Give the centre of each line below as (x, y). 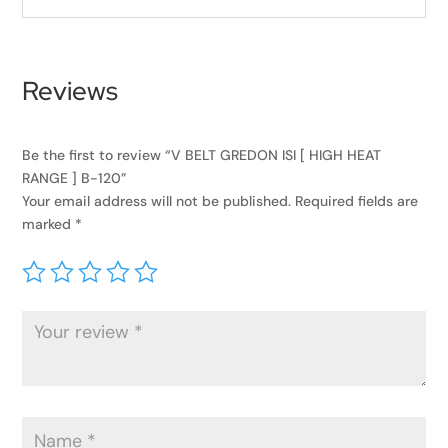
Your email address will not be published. (157, 201)
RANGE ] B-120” (75, 178)
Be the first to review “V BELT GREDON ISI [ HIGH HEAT (202, 155)
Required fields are (357, 201)
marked (49, 224)
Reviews (70, 91)
